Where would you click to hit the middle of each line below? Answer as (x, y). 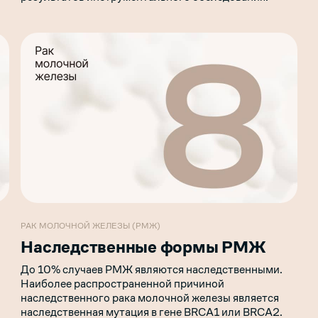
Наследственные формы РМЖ (143, 247)
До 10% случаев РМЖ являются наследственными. (152, 269)
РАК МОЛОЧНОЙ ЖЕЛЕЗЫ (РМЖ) (91, 225)
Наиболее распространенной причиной (123, 283)
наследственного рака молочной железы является (150, 297)
